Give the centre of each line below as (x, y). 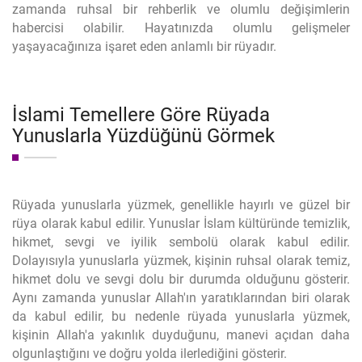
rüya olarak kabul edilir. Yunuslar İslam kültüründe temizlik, (181, 223)
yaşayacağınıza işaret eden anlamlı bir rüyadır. (144, 46)
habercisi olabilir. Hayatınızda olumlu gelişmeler (181, 28)
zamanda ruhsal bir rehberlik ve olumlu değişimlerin (181, 9)
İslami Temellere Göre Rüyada (141, 115)
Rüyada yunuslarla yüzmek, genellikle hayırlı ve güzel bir (181, 205)
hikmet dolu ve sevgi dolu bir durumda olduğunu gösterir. (181, 279)
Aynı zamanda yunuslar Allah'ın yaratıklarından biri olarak (181, 298)
